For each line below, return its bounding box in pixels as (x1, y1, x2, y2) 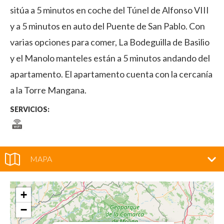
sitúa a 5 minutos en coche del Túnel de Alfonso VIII (10, 4, 209, 15)
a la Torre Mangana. (10, 84, 86, 95)
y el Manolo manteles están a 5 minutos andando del (10, 52, 210, 63)
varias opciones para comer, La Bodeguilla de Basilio (10, 36, 209, 47)
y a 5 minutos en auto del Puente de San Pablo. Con (10, 20, 205, 31)
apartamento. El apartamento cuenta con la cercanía (10, 68, 212, 79)
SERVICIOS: (10, 105, 49, 114)
